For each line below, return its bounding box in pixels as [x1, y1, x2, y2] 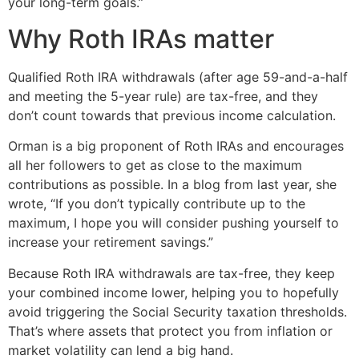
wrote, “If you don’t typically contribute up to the [8, 196, 305, 212]
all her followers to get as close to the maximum [8, 157, 302, 174]
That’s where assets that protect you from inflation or [8, 322, 333, 339]
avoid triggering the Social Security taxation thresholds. [8, 303, 347, 320]
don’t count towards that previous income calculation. [8, 107, 336, 123]
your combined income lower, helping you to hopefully [8, 284, 339, 301]
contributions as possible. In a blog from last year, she [8, 176, 337, 193]
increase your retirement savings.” [8, 234, 213, 251]
